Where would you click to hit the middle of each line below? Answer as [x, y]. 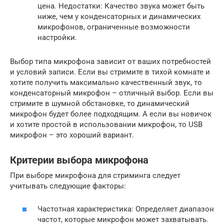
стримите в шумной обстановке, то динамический [100, 103]
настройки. [57, 37]
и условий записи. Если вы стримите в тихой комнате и [110, 72]
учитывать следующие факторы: [68, 186]
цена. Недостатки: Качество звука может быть [121, 6]
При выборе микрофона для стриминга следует [95, 175]
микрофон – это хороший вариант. [72, 135]
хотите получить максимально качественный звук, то [106, 82]
